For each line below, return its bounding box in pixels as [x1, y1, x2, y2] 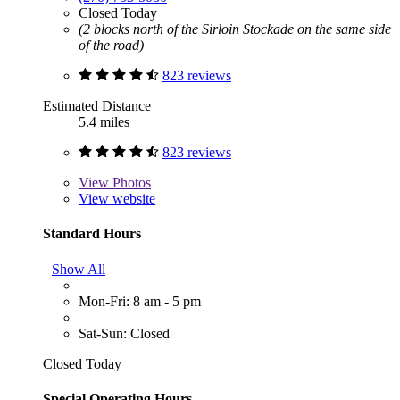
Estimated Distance [43, 98, 151, 114]
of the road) [79, 37, 144, 54]
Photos [109, 175, 151, 191]
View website [79, 191, 155, 207]
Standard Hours [43, 226, 141, 242]
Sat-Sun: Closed [79, 325, 170, 341]
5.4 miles [79, 114, 129, 130]
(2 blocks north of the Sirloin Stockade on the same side [79, 21, 391, 37]
